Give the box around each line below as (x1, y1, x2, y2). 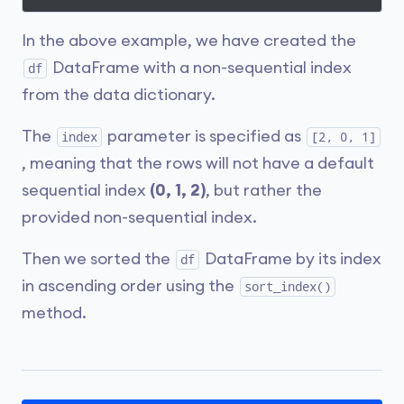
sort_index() (244, 280, 331, 294)
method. (22, 305, 87, 321)
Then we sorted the (22, 251, 174, 267)
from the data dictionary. (22, 87, 216, 103)
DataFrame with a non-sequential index (49, 60, 352, 76)
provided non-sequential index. (22, 209, 257, 225)
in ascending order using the (22, 278, 238, 294)
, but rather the (206, 182, 322, 198)
